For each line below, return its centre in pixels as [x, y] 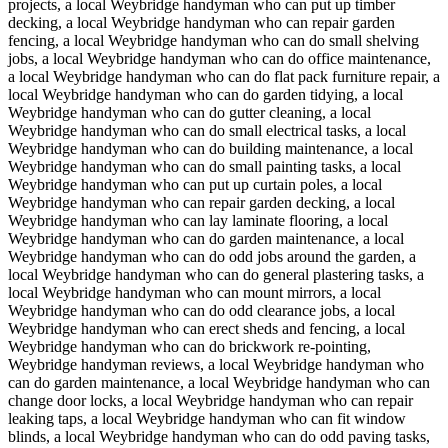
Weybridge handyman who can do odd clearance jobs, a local [201, 310]
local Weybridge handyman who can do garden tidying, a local [205, 94]
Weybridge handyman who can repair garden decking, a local [201, 202]
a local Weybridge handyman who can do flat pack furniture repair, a [224, 76]
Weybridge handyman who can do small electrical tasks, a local [207, 130]
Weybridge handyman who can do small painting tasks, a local [204, 166]
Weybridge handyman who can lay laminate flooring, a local [198, 220]
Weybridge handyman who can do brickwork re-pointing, [189, 346]
